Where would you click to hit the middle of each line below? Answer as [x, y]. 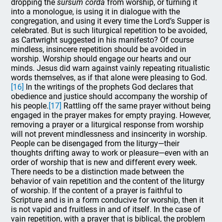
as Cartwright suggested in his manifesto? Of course [103, 40]
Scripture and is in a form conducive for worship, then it [108, 200]
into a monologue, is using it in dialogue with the [96, 12]
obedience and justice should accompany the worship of [110, 96]
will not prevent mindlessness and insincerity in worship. [109, 134]
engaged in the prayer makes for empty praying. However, [111, 115]
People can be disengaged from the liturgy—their [95, 143]
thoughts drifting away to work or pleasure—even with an [110, 153]
